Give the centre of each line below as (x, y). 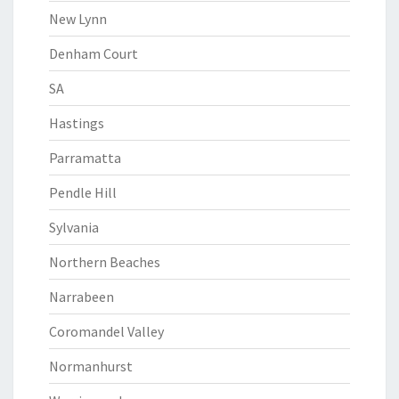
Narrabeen (81, 297)
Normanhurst (91, 366)
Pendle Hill (83, 192)
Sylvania (74, 227)
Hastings (77, 123)
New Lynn (78, 19)
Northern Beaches (105, 262)
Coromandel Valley (106, 331)
